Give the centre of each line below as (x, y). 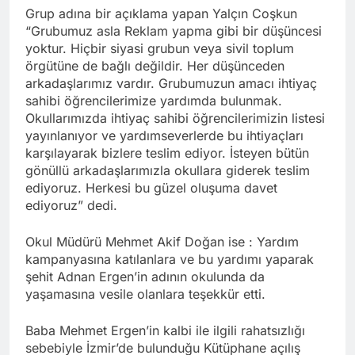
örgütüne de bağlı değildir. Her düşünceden (155, 65)
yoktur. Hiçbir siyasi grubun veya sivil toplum (160, 48)
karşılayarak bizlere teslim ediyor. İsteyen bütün (167, 153)
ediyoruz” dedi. (71, 205)
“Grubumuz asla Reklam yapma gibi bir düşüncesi (174, 31)
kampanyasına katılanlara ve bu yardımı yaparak (170, 259)
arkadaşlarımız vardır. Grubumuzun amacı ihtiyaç (171, 83)
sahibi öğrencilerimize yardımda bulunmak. (154, 100)
